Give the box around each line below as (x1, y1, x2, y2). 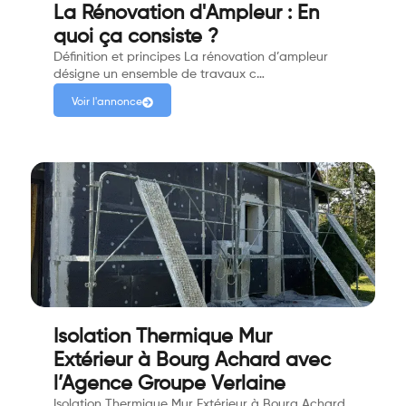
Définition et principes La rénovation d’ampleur (53, 51, 328, 64)
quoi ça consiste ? (53, 27, 218, 48)
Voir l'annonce (72, 97, 142, 109)
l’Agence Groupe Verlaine (53, 374, 285, 395)
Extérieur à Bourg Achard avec (53, 351, 331, 372)
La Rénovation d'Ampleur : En (53, 4, 319, 24)
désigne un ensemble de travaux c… (53, 68, 265, 82)
